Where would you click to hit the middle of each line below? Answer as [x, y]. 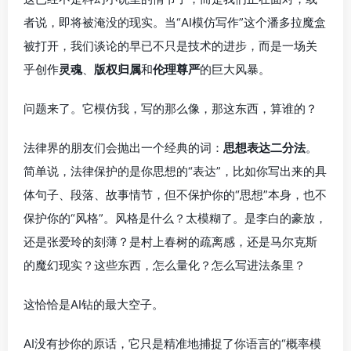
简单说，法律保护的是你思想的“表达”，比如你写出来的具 [175, 171]
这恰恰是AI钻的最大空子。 [94, 304]
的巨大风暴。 [235, 69]
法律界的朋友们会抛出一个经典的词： [123, 147]
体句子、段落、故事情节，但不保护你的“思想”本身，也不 [175, 194]
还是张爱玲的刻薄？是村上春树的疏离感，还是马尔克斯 [170, 241]
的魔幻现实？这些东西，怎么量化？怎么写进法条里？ [165, 265]
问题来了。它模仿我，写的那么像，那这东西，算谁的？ [170, 108]
